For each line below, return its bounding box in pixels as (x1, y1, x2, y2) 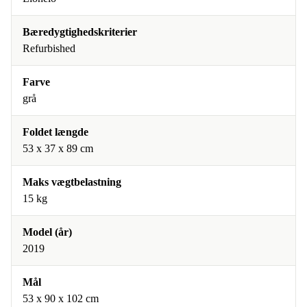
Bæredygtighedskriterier (23, 26, 137, 38)
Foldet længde (23, 126, 88, 138)
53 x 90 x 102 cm (23, 293, 99, 305)
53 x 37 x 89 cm (23, 143, 93, 155)
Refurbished (23, 42, 75, 55)
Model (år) (23, 226, 72, 238)
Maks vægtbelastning (23, 176, 121, 188)
